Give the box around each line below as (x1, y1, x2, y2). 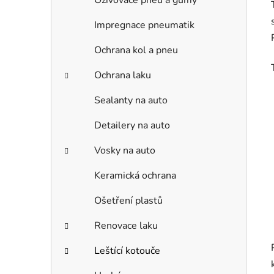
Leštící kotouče (94, 244, 160, 258)
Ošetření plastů (94, 194, 163, 208)
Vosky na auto (94, 144, 155, 158)
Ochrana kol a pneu (94, 43, 178, 57)
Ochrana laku (94, 68, 151, 83)
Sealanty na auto (94, 94, 168, 108)
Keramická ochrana (94, 169, 176, 183)
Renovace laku (94, 219, 158, 233)
